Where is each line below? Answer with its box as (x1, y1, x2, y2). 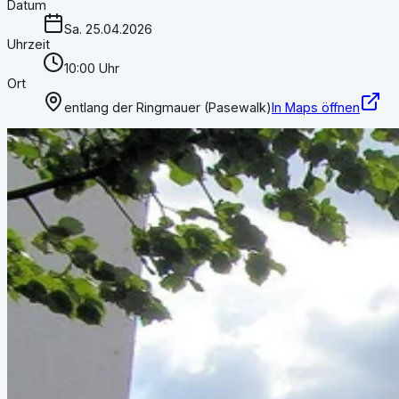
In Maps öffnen (272, 100, 360, 116)
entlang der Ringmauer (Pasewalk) (64, 100, 272, 116)
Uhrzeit (7, 37, 50, 53)
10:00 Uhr (64, 61, 119, 77)
